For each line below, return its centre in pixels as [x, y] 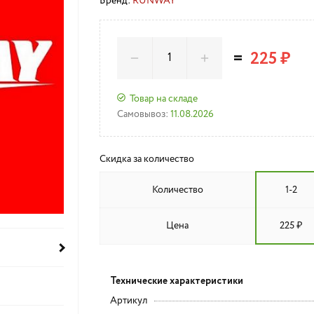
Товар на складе [163, 98]
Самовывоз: [142, 114]
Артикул [128, 301]
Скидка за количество [146, 159]
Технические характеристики [176, 281]
